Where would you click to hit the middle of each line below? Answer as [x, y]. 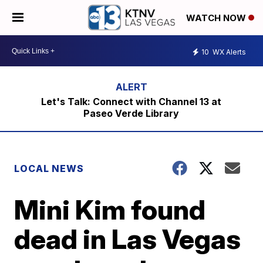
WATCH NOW [217, 18]
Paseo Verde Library [131, 113]
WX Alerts [228, 52]
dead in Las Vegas [128, 239]
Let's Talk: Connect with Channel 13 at [131, 102]
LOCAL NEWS [49, 168]
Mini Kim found [110, 210]
